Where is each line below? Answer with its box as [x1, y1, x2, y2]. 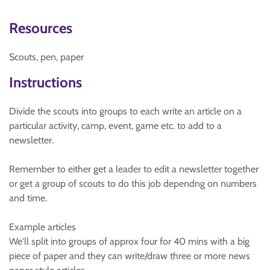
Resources [9, 19, 72, 37]
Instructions [9, 74, 82, 91]
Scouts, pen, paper [9, 51, 84, 63]
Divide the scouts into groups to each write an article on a [9, 105, 242, 117]
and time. [9, 192, 47, 204]
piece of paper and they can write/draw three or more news [9, 250, 250, 262]
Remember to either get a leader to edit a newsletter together [9, 163, 259, 175]
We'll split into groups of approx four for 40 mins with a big [9, 236, 250, 247]
